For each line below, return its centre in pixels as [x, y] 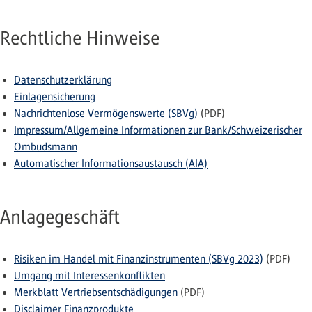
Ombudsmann [46, 147]
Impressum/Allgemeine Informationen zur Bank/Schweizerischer [158, 130]
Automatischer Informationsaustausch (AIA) [111, 163]
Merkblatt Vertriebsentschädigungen [96, 292]
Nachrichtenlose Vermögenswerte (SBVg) [106, 113]
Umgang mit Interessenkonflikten [89, 275]
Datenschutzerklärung [63, 80]
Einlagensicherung [55, 96]
